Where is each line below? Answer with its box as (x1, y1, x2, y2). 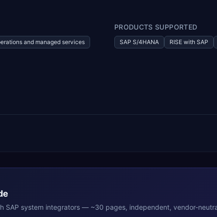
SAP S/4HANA (120, 38, 159, 46)
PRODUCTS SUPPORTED (114, 23, 198, 31)
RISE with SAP (170, 38, 208, 46)
